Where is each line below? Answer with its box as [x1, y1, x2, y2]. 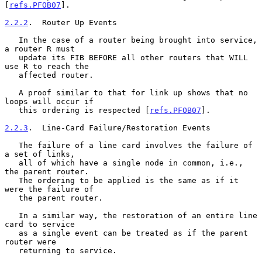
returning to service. [5, 246, 19, 255]
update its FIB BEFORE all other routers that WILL [5, 53, 19, 62]
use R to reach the [5, 61, 89, 71]
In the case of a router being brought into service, [5, 35, 19, 44]
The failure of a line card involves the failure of [5, 140, 19, 150]
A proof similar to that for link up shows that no [5, 88, 19, 97]
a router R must [5, 44, 75, 53]
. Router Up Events [28, 18, 117, 27]
